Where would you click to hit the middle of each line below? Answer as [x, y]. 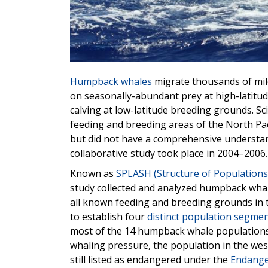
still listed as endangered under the [150, 260]
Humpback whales [111, 82]
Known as [93, 174]
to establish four [109, 217]
